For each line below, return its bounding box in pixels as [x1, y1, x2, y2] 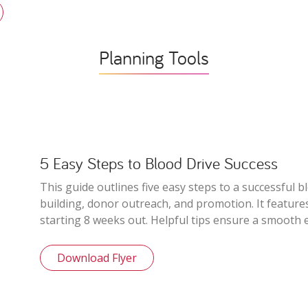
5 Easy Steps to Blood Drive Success [40, 153, 278, 175]
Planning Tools [99, 45, 209, 70]
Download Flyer [57, 250, 137, 266]
